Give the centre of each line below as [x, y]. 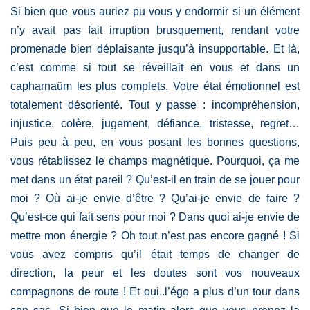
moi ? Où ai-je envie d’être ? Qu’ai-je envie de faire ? [155, 198]
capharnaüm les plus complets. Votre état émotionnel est [155, 86]
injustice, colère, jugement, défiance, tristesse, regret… [155, 123]
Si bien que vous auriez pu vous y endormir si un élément [155, 11]
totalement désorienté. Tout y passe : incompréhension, [155, 104]
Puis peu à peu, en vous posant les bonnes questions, [155, 142]
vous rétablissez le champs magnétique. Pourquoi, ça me [155, 161]
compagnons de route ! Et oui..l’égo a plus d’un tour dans [155, 291]
